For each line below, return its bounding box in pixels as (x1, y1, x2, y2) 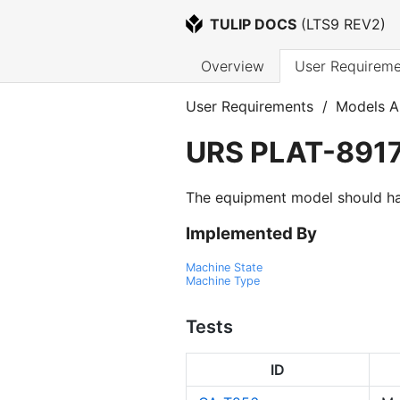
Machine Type (186, 273, 260, 287)
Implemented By (186, 222, 317, 244)
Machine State (186, 260, 262, 274)
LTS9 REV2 (306, 15, 381, 34)
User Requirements (186, 97, 313, 116)
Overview (201, 57, 264, 76)
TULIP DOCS (210, 15, 297, 34)
